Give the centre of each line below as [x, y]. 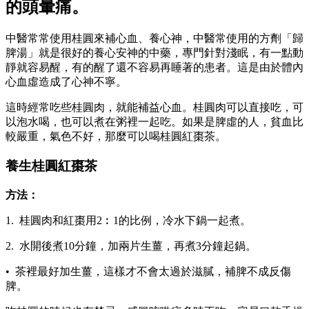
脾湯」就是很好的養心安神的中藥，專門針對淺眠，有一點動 [154, 53]
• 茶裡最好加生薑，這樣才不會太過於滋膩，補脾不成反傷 [148, 271]
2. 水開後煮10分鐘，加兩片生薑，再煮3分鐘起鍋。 [131, 246]
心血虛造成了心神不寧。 [66, 82]
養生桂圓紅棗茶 [51, 166]
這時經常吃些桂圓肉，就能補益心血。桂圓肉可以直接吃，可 [154, 108]
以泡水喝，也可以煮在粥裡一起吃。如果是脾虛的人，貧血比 [154, 122]
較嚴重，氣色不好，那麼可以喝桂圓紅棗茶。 [116, 137]
